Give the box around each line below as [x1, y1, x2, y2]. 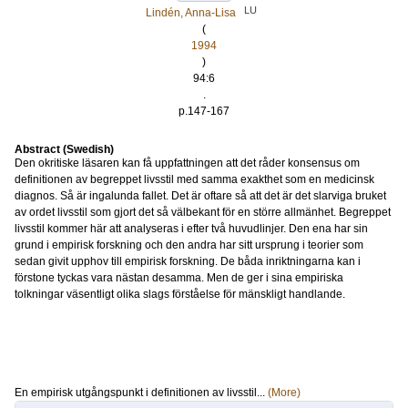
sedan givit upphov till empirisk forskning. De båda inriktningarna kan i [15, 255, 361, 268]
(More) [268, 386, 301, 399]
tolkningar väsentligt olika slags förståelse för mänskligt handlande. [15, 288, 345, 301]
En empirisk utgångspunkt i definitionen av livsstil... [15, 386, 268, 399]
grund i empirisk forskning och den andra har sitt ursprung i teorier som [15, 239, 363, 251]
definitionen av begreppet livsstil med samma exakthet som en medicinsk [15, 173, 374, 186]
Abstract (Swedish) [15, 143, 114, 156]
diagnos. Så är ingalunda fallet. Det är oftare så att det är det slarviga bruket [15, 189, 386, 202]
